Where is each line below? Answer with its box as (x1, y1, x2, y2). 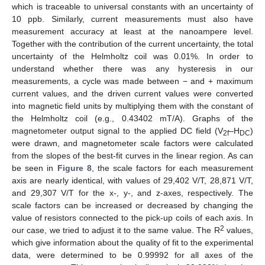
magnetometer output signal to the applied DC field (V (12, 125, 223, 135)
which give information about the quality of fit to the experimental (12, 237, 253, 247)
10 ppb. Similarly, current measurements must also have (12, 14, 253, 24)
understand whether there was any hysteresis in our (12, 63, 253, 73)
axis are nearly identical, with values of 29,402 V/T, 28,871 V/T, (12, 175, 253, 185)
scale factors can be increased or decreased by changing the (12, 200, 253, 210)
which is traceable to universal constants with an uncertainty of (12, 1, 253, 11)
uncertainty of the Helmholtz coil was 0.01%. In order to (12, 51, 253, 61)
